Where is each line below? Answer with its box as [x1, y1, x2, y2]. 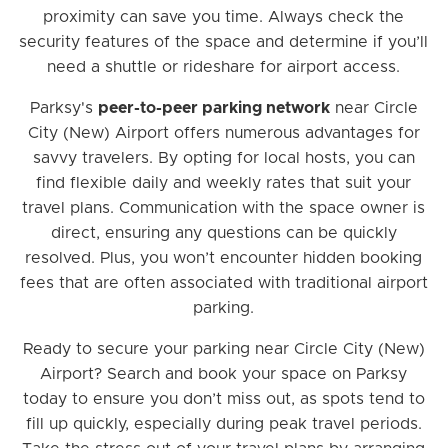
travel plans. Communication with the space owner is [22, 200, 426, 217]
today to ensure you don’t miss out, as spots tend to [22, 391, 425, 408]
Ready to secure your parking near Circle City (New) [22, 341, 425, 358]
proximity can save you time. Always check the [43, 9, 405, 26]
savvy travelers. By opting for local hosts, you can [32, 150, 415, 167]
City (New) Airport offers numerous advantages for [27, 125, 420, 142]
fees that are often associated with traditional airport [19, 275, 428, 292]
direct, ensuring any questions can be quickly [50, 225, 397, 242]
